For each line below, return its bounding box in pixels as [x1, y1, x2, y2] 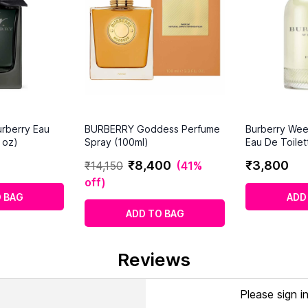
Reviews [118, 248, 190, 270]
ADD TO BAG [125, 207, 184, 219]
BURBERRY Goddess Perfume [85, 122, 220, 135]
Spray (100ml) [85, 135, 148, 148]
